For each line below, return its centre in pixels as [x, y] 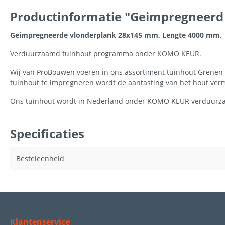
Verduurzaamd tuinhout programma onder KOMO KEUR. [106, 53]
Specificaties [47, 133]
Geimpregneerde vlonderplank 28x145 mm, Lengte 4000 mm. [116, 35]
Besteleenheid [40, 158]
